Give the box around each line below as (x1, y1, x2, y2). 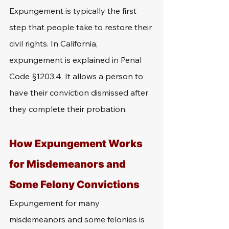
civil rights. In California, (9, 38, 100, 49)
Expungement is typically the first (9, 6, 139, 16)
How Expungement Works (9, 138, 145, 150)
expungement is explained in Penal (9, 55, 144, 65)
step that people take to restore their (9, 22, 154, 32)
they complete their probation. (9, 104, 129, 114)
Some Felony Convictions (9, 178, 140, 191)
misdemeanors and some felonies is (9, 214, 147, 224)
